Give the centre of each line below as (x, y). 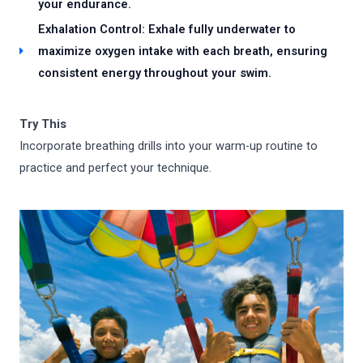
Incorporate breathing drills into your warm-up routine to (169, 145)
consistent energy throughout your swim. (154, 73)
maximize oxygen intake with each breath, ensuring (182, 51)
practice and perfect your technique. (115, 167)
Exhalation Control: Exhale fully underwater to (167, 29)
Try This (43, 124)
